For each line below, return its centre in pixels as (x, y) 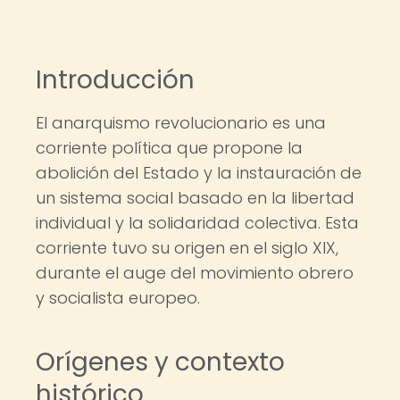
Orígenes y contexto (160, 362)
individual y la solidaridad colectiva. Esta (197, 223)
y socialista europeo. (118, 298)
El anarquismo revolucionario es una (181, 123)
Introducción (115, 80)
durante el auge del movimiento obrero (195, 273)
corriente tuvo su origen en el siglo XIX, (187, 248)
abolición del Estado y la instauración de (199, 173)
